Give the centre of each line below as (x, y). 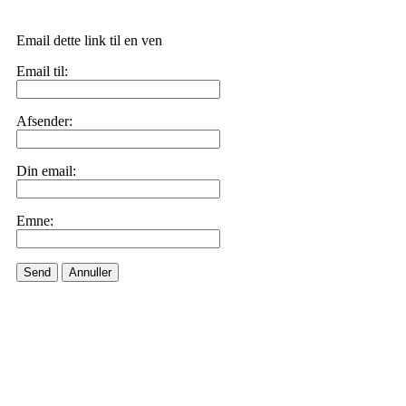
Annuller (90, 272)
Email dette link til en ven (89, 40)
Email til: (42, 71)
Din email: (46, 171)
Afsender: (44, 121)
